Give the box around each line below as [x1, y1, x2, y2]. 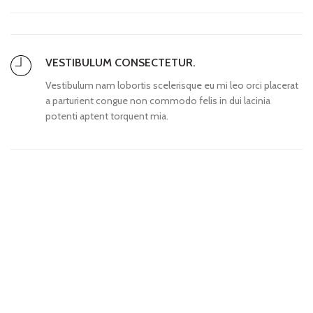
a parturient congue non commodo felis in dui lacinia [45, 94, 270, 107]
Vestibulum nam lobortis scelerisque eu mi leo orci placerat [45, 78, 298, 92]
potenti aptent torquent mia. [45, 109, 168, 122]
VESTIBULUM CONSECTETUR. [45, 55, 196, 69]
